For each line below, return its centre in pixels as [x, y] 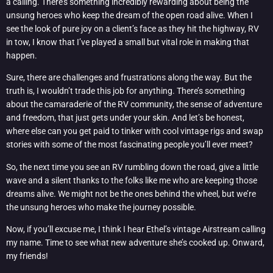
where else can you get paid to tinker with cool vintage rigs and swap [135, 131]
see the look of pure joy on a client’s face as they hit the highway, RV [133, 29]
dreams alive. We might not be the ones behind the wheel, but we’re [131, 193]
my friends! [27, 256]
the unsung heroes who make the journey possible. [101, 207]
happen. [22, 56]
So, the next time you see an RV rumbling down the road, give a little [132, 167]
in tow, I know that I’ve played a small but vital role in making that [128, 42]
